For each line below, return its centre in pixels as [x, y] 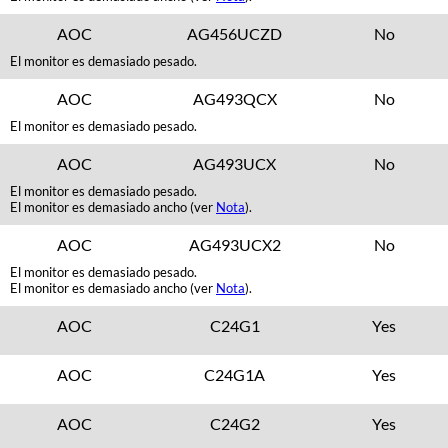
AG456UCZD [235, 33]
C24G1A [235, 374]
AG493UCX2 [234, 244]
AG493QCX [234, 98]
